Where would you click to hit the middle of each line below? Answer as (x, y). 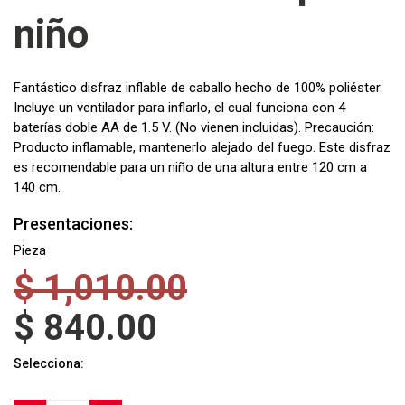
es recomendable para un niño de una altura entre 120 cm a (190, 167)
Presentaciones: (73, 224)
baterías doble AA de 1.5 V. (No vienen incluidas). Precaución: (194, 127)
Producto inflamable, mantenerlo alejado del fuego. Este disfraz (202, 147)
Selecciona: (49, 363)
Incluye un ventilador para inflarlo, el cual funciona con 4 (179, 108)
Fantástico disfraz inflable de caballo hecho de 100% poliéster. (198, 88)
